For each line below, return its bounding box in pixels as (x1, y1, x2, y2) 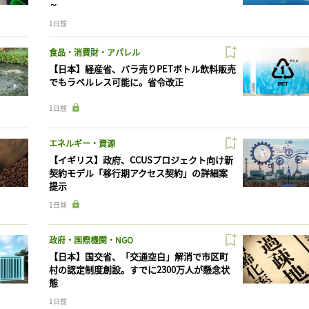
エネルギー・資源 (48, 137, 115, 149)
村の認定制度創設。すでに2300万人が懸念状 (48, 262, 230, 276)
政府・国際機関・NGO (48, 233, 133, 246)
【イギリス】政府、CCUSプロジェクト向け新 (48, 152, 233, 166)
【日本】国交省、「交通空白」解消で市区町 (48, 249, 228, 263)
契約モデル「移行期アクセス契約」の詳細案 (48, 166, 228, 179)
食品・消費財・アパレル (48, 46, 140, 58)
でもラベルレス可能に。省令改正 (48, 74, 183, 88)
